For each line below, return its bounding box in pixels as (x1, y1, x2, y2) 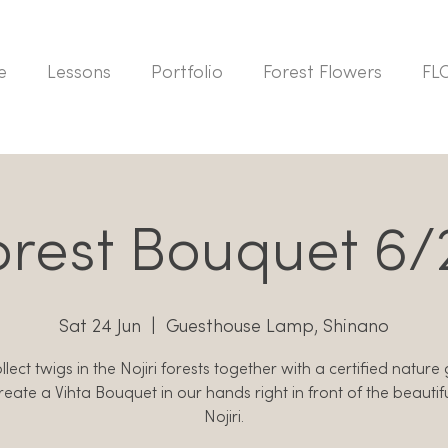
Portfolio (151, 65, 223, 82)
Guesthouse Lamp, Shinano (166, 319, 389, 337)
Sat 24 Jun (59, 319, 141, 337)
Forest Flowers (263, 65, 382, 82)
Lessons (47, 65, 111, 82)
